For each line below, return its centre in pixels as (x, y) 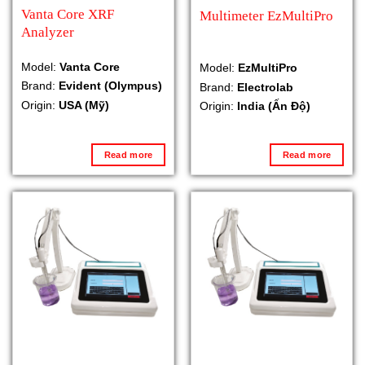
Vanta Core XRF (67, 15)
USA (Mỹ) (84, 105)
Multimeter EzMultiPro (266, 15)
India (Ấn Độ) (273, 106)
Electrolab (265, 87)
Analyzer (47, 33)
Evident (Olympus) (110, 86)
